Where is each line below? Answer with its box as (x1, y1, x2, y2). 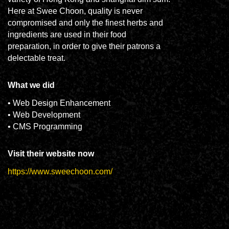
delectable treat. (7, 54, 65, 62)
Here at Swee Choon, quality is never (7, 7, 143, 15)
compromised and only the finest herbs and (7, 18, 163, 27)
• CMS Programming (7, 122, 82, 131)
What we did (7, 81, 55, 89)
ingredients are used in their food (7, 30, 126, 39)
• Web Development (7, 110, 80, 119)
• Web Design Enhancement (7, 99, 110, 107)
